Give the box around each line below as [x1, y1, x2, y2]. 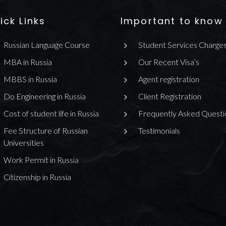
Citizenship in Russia [3, 172, 71, 182]
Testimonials [138, 125, 180, 135]
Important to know [121, 14, 223, 27]
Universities [3, 137, 44, 147]
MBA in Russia [3, 56, 52, 67]
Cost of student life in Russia [3, 108, 99, 118]
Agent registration [138, 74, 199, 84]
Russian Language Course [3, 39, 90, 49]
